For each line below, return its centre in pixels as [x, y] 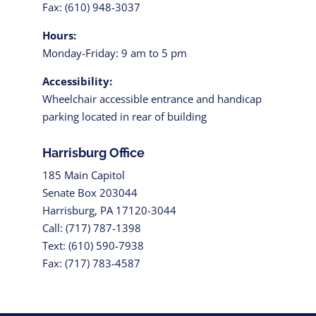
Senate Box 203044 [90, 193]
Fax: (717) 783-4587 [91, 263]
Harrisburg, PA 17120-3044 [109, 210]
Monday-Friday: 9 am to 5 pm [114, 53]
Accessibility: [77, 81]
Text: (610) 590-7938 [93, 245]
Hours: [59, 35]
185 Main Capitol [83, 175]
